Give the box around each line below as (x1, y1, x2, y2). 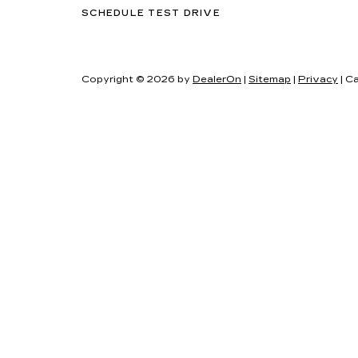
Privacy (298, 74, 338, 85)
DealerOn (193, 74, 241, 85)
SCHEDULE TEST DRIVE (82, 8, 221, 18)
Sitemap (249, 74, 291, 85)
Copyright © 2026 (82, 74, 177, 85)
